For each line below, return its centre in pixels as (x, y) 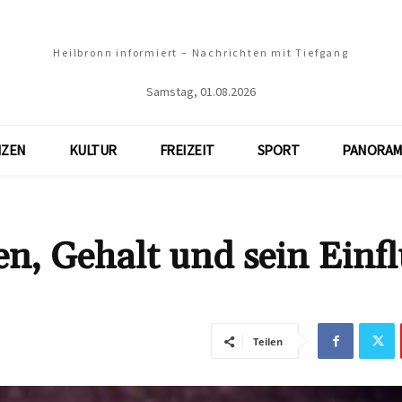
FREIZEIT (187, 150)
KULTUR (92, 150)
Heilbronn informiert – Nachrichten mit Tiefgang (201, 52)
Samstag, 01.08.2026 (201, 92)
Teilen (268, 341)
